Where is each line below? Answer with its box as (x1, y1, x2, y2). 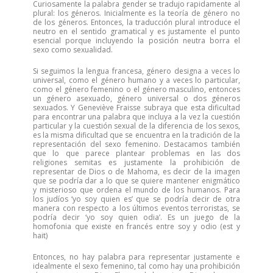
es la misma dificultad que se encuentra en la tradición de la (33, 130, 240, 140)
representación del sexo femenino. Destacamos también (33, 139, 240, 149)
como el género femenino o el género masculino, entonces (33, 84, 240, 94)
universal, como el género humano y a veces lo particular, (33, 75, 240, 85)
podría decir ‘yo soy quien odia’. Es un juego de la (33, 212, 240, 222)
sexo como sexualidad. (33, 44, 113, 55)
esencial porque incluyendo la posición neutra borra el (33, 35, 240, 46)
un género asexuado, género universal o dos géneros (33, 93, 240, 104)
